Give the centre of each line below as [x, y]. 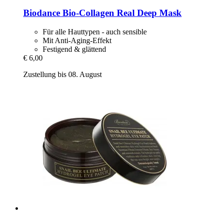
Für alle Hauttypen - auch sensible [95, 32]
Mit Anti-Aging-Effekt [77, 41]
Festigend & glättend [74, 49]
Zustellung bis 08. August [62, 75]
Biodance [42, 13]
